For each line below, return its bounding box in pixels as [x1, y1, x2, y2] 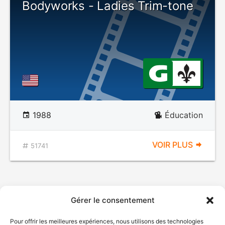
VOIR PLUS [152, 140, 195, 150]
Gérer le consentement [70, 195, 155, 205]
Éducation [165, 110, 203, 120]
